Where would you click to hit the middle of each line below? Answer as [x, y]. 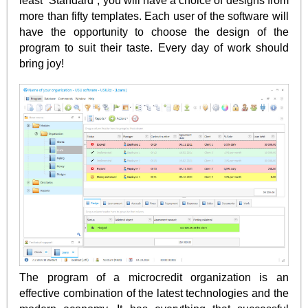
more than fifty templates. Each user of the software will [154, 16]
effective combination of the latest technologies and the [154, 293]
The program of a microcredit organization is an [154, 277]
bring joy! [42, 63]
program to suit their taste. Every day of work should [154, 47]
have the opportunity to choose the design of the [154, 32]
